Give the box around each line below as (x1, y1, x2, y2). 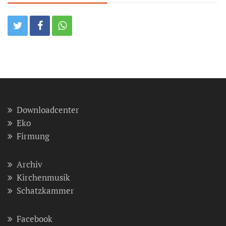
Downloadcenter (17, 103, 79, 116)
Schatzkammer (17, 184, 74, 196)
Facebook (17, 212, 52, 224)
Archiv (17, 158, 42, 170)
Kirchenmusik (17, 171, 70, 183)
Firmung (17, 130, 49, 142)
